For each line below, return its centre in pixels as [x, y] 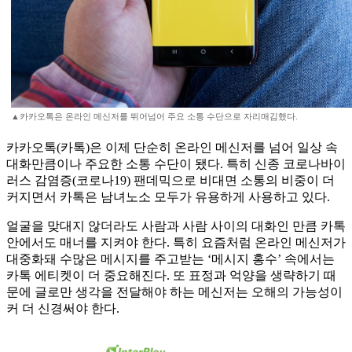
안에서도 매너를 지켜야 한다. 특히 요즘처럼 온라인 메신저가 [176, 243]
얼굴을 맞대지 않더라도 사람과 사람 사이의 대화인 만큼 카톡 [176, 226]
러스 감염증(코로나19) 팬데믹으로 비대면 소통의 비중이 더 [170, 181]
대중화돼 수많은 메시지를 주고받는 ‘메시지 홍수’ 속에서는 [170, 259]
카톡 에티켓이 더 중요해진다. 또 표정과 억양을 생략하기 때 [171, 276]
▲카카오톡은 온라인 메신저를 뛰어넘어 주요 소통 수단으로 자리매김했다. [154, 117]
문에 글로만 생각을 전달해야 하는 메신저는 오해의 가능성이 [174, 292]
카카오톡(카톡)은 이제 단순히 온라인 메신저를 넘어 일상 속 [172, 148]
